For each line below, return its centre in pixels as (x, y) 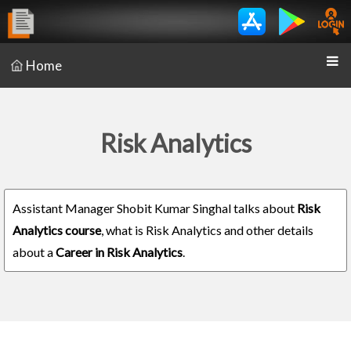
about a (34, 252)
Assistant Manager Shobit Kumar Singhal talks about (155, 208)
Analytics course (57, 230)
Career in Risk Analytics (119, 252)
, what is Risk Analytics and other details (207, 230)
